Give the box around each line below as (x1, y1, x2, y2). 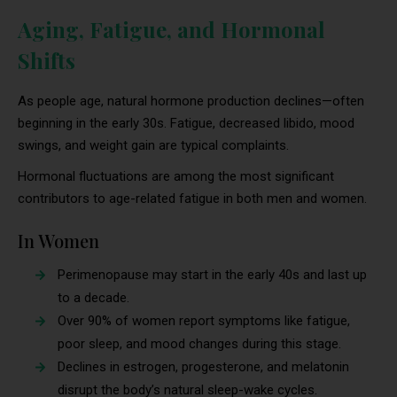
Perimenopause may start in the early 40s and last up (58, 266, 367, 283)
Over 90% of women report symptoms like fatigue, (58, 312, 350, 329)
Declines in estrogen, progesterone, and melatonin (58, 358, 349, 375)
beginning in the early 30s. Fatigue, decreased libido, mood (18, 114, 354, 131)
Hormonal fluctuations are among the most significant (18, 167, 334, 184)
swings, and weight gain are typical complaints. (18, 136, 289, 153)
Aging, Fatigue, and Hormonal (18, 14, 325, 43)
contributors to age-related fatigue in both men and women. (18, 190, 367, 206)
